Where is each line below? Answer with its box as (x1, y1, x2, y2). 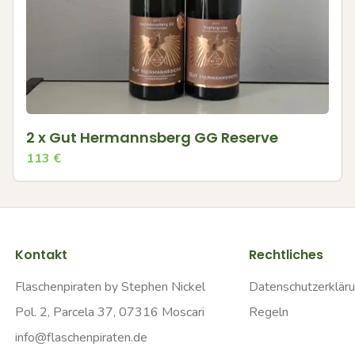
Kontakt (14, 246, 67, 264)
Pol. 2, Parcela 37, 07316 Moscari (14, 303, 204, 321)
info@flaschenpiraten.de (14, 329, 147, 346)
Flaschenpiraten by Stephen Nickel (14, 278, 205, 296)
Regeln (248, 303, 288, 321)
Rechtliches (248, 246, 323, 264)
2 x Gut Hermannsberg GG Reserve (26, 128, 278, 147)
